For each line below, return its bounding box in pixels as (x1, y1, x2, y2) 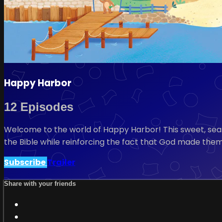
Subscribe (4, 157, 47, 168)
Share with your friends (4, 179, 76, 187)
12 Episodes (4, 100, 73, 113)
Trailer (47, 157, 75, 168)
